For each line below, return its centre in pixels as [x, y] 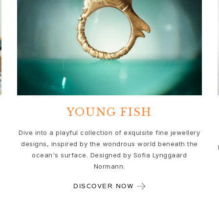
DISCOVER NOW [104, 186]
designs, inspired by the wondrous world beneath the [109, 143]
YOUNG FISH [109, 112]
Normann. [109, 166]
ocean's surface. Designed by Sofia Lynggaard [109, 155]
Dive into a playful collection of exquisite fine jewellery [109, 132]
